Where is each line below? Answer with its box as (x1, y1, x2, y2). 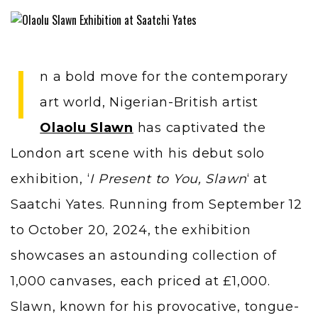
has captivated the (137, 120, 266, 136)
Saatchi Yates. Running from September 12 (11, 197, 302, 213)
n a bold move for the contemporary (40, 69, 288, 85)
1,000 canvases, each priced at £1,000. (11, 273, 270, 290)
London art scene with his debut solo (11, 146, 265, 162)
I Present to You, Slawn (89, 171, 248, 187)
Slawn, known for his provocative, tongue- (11, 299, 300, 315)
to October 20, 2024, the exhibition (11, 222, 251, 238)
